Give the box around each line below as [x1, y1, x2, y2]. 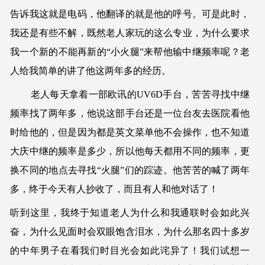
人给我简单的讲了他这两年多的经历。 [10, 65, 172, 76]
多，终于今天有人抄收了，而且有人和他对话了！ [10, 183, 219, 194]
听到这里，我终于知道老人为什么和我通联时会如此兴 [10, 207, 250, 218]
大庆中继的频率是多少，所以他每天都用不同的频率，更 [10, 146, 250, 156]
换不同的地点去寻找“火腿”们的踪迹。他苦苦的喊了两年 [10, 164, 250, 175]
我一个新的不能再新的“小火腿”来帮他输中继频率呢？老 [10, 46, 250, 57]
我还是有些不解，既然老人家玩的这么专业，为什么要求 [10, 27, 250, 38]
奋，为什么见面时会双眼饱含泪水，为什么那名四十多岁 [10, 226, 250, 237]
